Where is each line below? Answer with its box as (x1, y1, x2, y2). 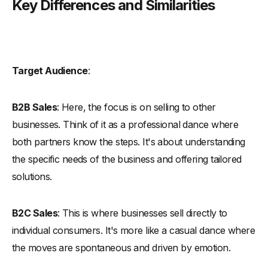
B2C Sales (12, 206, 57, 219)
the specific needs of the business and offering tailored (12, 153, 242, 165)
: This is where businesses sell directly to (57, 206, 227, 219)
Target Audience (12, 64, 88, 77)
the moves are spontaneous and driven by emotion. (12, 241, 231, 254)
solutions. (12, 170, 52, 182)
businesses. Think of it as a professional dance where (12, 118, 239, 130)
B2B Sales (12, 100, 57, 113)
